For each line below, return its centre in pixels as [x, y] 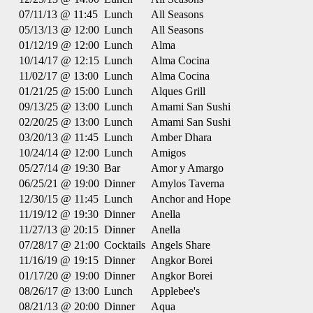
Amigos [168, 153]
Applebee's [175, 291]
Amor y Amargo [187, 168]
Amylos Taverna [188, 183]
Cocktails [125, 245]
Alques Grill [178, 91]
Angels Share [181, 245]
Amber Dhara [181, 137]
